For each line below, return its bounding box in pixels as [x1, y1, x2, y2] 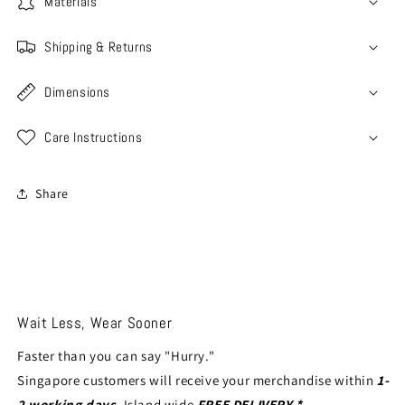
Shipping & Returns [44, 38, 153, 56]
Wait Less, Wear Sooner [17, 313, 173, 334]
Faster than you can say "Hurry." [17, 347, 215, 365]
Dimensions [44, 83, 110, 101]
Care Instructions [44, 128, 143, 146]
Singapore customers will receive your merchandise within [17, 372, 378, 390]
